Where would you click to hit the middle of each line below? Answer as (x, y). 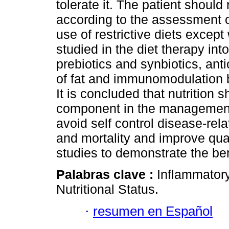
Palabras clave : (107, 175)
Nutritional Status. (107, 189)
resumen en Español (153, 211)
